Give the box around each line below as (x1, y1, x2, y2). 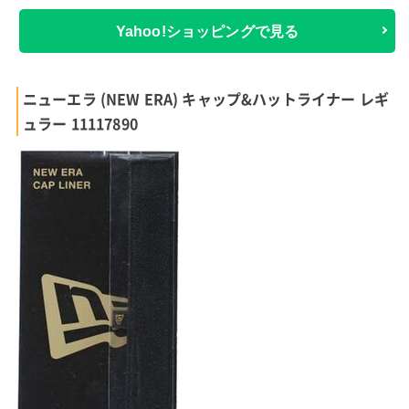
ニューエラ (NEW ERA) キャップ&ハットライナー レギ (22, 88, 389, 110)
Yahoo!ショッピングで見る (115, 23, 299, 39)
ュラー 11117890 (22, 112, 138, 135)
